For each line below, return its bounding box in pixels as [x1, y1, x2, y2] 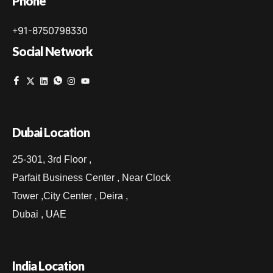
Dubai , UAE [12, 209, 66, 220]
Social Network [12, 44, 92, 59]
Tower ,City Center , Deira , [12, 191, 128, 202]
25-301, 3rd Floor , [12, 154, 91, 165]
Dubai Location [12, 125, 90, 140]
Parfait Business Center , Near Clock [12, 172, 171, 183]
